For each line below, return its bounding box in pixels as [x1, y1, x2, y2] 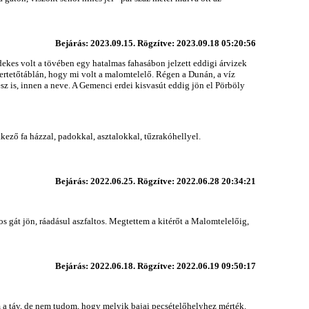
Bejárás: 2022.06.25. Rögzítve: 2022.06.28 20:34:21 [54, 175, 256, 186]
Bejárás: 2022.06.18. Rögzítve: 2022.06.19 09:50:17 [54, 260, 256, 271]
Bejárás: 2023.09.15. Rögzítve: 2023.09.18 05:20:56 [54, 37, 256, 48]
